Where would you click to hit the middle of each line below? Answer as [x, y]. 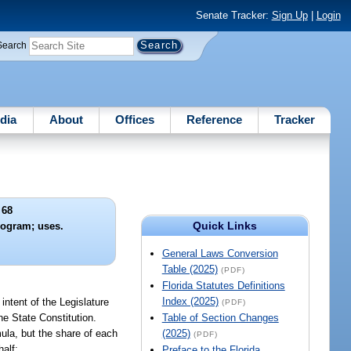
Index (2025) [190, 302]
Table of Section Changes [220, 318]
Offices [134, 119]
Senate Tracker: [233, 16]
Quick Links [225, 226]
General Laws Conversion [220, 254]
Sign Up [289, 16]
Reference [215, 119]
